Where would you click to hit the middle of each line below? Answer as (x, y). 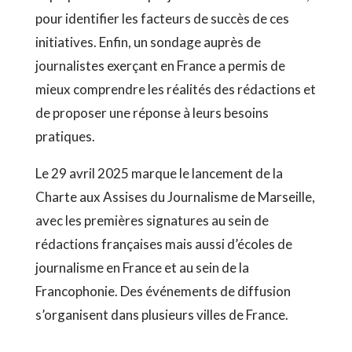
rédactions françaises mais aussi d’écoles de (163, 244)
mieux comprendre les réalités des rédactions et (175, 89)
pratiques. (65, 136)
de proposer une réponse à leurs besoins (152, 113)
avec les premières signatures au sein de (152, 220)
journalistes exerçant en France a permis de (160, 66)
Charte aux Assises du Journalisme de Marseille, (175, 197)
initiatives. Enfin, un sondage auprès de (148, 42)
